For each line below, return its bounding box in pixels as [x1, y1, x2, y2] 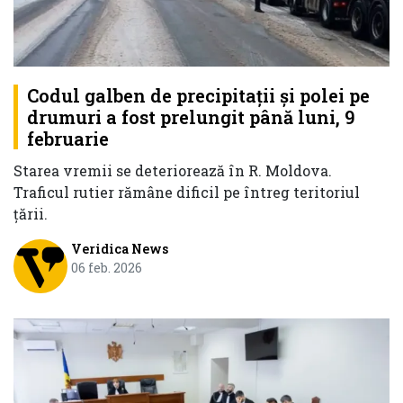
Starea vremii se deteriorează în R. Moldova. [13, 161, 332, 181]
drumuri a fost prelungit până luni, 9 [27, 105, 355, 130]
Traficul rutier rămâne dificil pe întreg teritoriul [13, 183, 360, 202]
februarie [27, 127, 109, 151]
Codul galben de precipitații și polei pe [27, 84, 370, 108]
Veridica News [70, 240, 168, 258]
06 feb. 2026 [70, 259, 142, 277]
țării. [13, 204, 48, 224]
